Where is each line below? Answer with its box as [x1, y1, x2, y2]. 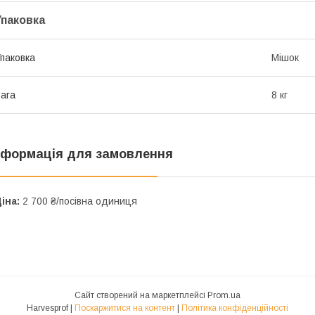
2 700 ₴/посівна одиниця [20, 195, 137, 207]
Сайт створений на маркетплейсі [75, 290, 207, 300]
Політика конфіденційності [181, 302, 288, 313]
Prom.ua [207, 290, 240, 300]
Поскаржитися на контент [75, 302, 175, 313]
